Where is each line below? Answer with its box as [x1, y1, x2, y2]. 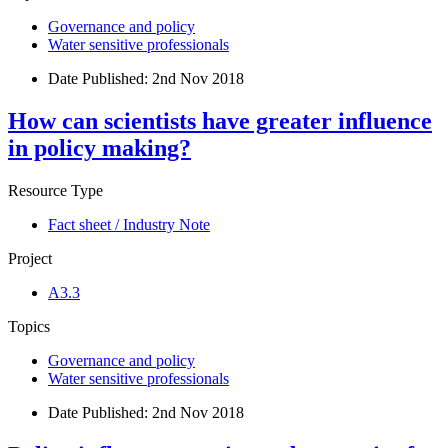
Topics [8, 317, 50, 335]
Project [8, 249, 52, 267]
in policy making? [8, 134, 191, 161]
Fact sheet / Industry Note [48, 215, 210, 233]
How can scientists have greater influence [8, 107, 432, 134]
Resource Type [8, 181, 103, 199]
